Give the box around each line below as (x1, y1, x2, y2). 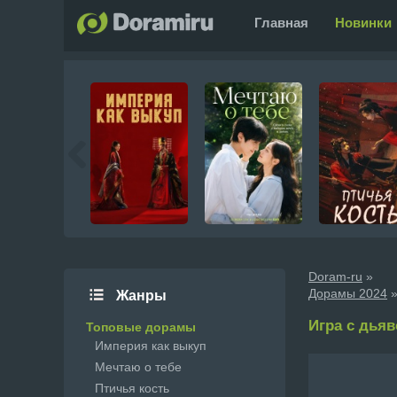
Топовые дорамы (86, 320, 196, 334)
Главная (254, 15, 308, 30)
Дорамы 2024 (308, 286, 387, 300)
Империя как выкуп (95, 339, 206, 353)
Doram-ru (308, 269, 362, 284)
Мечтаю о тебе (95, 360, 182, 374)
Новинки (335, 15, 392, 30)
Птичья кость (95, 381, 169, 395)
